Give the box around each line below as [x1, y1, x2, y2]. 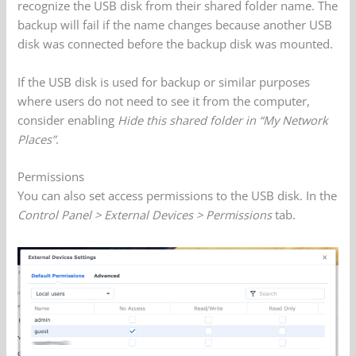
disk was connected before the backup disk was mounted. [17, 36, 334, 52]
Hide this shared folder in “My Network [118, 111, 329, 128]
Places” [17, 130, 56, 147]
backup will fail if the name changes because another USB [17, 17, 333, 33]
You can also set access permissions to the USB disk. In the [17, 188, 338, 204]
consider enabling [17, 111, 118, 128]
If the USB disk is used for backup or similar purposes [17, 73, 311, 90]
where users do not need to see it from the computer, [17, 92, 311, 109]
